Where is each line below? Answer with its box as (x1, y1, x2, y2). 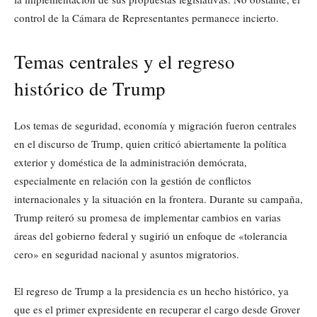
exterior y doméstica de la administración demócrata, (14, 155, 247, 170)
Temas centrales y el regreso (14, 49, 235, 75)
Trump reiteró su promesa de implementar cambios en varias (14, 210, 281, 225)
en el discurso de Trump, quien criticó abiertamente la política (14, 137, 287, 151)
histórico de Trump (14, 76, 166, 102)
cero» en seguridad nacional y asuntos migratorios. (14, 247, 239, 262)
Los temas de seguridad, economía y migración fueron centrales (14, 118, 296, 133)
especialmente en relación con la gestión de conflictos (14, 173, 251, 188)
